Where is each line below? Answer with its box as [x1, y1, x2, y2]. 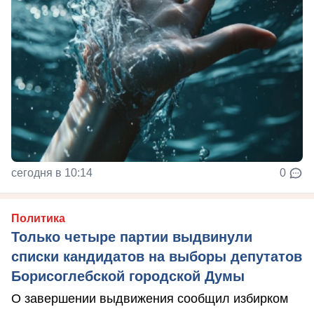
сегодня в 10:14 [11, 166, 93, 179]
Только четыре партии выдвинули [11, 228, 252, 245]
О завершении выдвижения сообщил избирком [11, 291, 288, 306]
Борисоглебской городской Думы [11, 268, 245, 284]
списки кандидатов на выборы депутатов [11, 248, 302, 264]
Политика [11, 212, 65, 224]
